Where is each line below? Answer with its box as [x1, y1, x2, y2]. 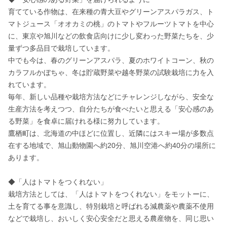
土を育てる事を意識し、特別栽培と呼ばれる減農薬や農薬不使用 [8, 202, 214, 210]
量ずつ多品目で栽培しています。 [8, 44, 115, 52]
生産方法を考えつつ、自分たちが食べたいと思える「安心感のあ [8, 105, 214, 113]
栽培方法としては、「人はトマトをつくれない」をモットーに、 [8, 190, 214, 198]
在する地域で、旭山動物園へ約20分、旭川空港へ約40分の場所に [8, 141, 216, 149]
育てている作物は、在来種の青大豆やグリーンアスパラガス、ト [8, 8, 214, 16]
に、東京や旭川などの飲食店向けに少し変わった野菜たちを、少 [8, 32, 214, 40]
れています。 [8, 81, 51, 89]
